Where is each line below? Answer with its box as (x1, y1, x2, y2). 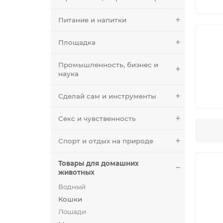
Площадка (58, 38, 96, 46)
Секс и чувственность (58, 114, 136, 122)
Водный (58, 182, 86, 191)
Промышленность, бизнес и (58, 60, 158, 69)
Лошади (58, 207, 86, 216)
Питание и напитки (58, 15, 126, 24)
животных (58, 168, 95, 176)
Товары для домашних (58, 159, 139, 167)
